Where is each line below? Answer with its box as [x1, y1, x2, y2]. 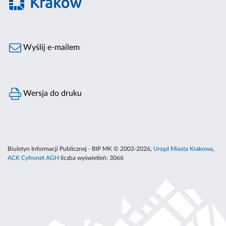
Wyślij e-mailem [21, 43, 80, 52]
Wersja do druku [21, 89, 82, 98]
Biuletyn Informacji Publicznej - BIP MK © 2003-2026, [8, 146, 153, 152]
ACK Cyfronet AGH [8, 155, 59, 161]
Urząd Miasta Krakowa [153, 146, 213, 152]
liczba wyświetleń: [59, 155, 109, 161]
